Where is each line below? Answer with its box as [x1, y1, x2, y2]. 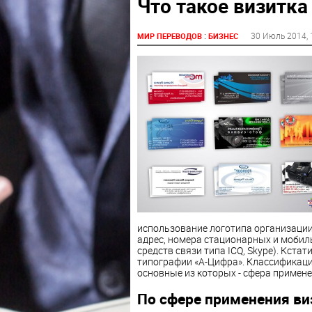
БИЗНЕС [208, 30, 238, 41]
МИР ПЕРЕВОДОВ [136, 30, 202, 41]
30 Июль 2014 [250, 29, 306, 41]
